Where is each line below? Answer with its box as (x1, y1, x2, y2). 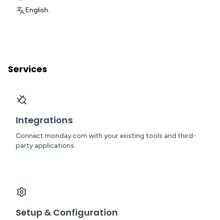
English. (26, 6, 50, 14)
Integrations (16, 114, 73, 126)
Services (8, 63, 47, 75)
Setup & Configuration (16, 206, 118, 219)
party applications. (16, 141, 76, 150)
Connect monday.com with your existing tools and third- (16, 132, 196, 140)
